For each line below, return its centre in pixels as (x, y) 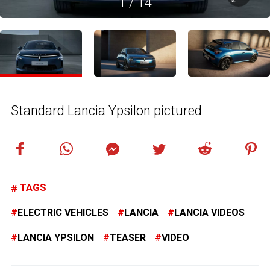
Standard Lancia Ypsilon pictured (106, 110)
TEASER (128, 237)
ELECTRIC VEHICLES (63, 212)
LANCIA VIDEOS (209, 212)
